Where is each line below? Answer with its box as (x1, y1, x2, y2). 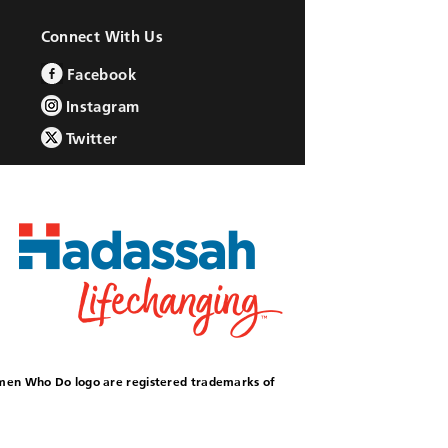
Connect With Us (40, 27, 164, 46)
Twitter (61, 129, 118, 148)
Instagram (61, 97, 140, 116)
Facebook (62, 65, 136, 84)
